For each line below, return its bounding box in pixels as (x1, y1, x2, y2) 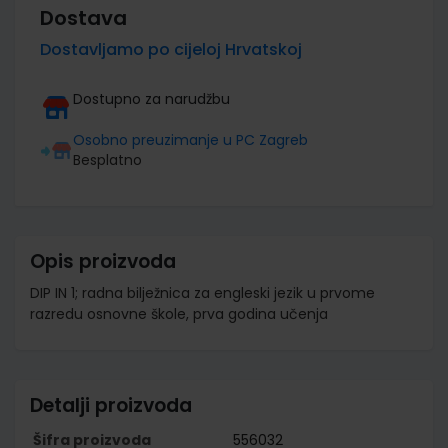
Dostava (40, 3, 127, 32)
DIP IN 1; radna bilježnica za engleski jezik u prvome (30, 282, 375, 303)
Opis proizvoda (30, 247, 176, 275)
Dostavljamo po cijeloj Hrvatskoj (40, 37, 302, 61)
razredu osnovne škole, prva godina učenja (30, 303, 328, 324)
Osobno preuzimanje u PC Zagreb (73, 129, 308, 150)
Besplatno (73, 149, 142, 170)
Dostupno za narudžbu (73, 88, 230, 109)
